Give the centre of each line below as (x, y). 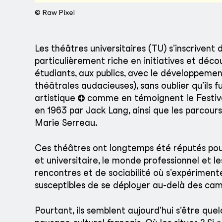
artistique (56, 98)
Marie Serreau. (66, 123)
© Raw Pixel (55, 13)
